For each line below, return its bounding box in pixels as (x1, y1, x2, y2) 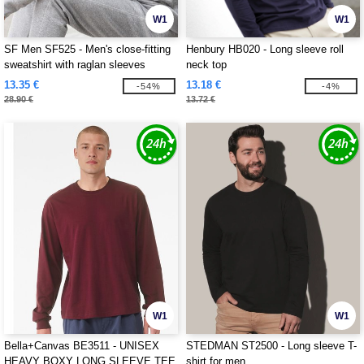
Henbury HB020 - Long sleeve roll (186, 43, 344, 55)
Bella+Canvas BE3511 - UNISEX (4, 340, 159, 352)
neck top (186, 58, 227, 71)
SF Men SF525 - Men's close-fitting (4, 43, 171, 55)
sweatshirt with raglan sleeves (4, 58, 145, 71)
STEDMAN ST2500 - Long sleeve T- (186, 340, 357, 352)
